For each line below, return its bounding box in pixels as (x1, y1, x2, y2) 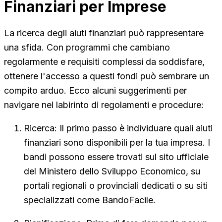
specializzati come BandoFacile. (24, 194, 156, 205)
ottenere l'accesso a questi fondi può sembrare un (4, 70, 209, 81)
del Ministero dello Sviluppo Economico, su (24, 166, 200, 176)
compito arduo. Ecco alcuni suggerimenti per (4, 85, 187, 96)
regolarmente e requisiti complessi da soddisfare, (4, 56, 205, 67)
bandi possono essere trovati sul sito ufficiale (24, 151, 209, 162)
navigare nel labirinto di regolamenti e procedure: (4, 99, 204, 110)
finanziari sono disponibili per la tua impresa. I (24, 137, 210, 148)
